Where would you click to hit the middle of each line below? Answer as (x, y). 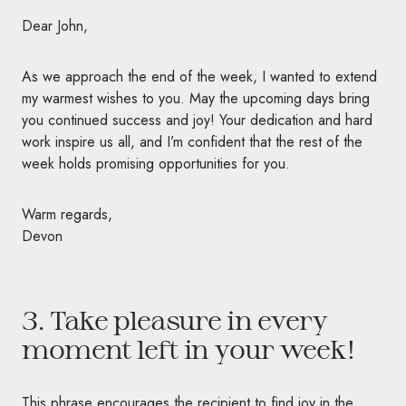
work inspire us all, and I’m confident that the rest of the (192, 141)
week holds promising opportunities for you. (156, 163)
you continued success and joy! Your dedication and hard (197, 120)
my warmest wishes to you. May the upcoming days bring (196, 98)
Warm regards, (67, 214)
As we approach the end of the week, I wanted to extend (199, 76)
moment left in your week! (188, 348)
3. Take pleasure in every (175, 319)
